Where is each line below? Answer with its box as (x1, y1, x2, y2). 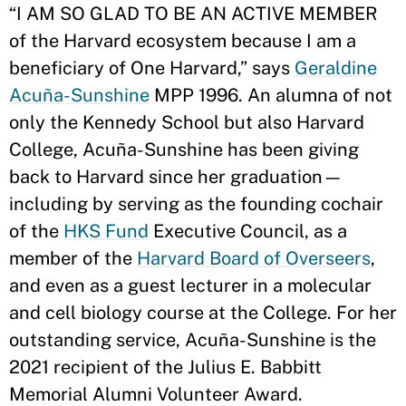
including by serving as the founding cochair (9, 193, 383, 216)
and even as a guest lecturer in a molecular (9, 275, 372, 297)
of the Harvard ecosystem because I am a (9, 30, 356, 53)
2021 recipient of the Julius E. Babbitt (9, 356, 322, 379)
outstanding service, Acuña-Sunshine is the (9, 329, 376, 352)
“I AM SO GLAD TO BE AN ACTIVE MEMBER (9, 3, 378, 25)
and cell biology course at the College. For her (9, 302, 397, 324)
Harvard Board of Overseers (137, 247, 371, 270)
